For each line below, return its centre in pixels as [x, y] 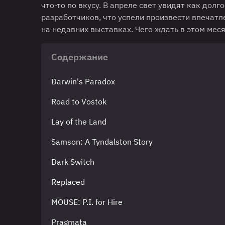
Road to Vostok [79, 101]
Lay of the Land [79, 121]
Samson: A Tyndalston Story [102, 141]
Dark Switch [73, 161]
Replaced [68, 182]
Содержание [80, 57]
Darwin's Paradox [83, 81]
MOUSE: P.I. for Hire [87, 202]
